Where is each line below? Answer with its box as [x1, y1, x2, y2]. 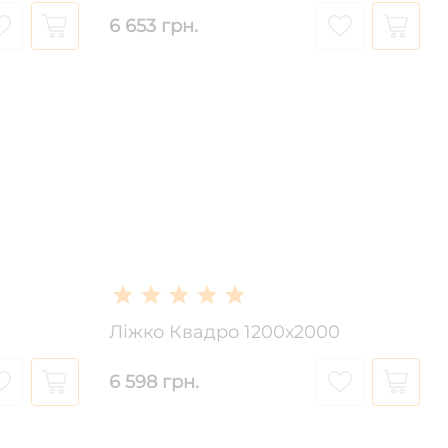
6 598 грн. [108, 370, 199, 393]
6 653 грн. [108, 14, 198, 37]
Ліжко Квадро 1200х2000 [108, 321, 340, 343]
